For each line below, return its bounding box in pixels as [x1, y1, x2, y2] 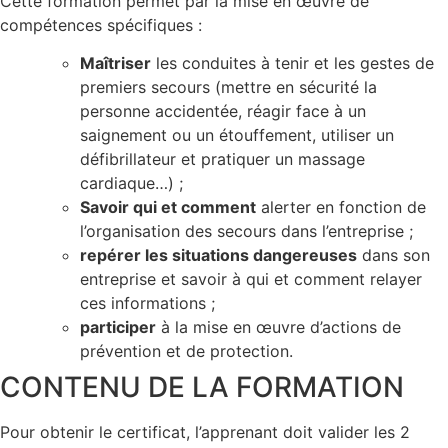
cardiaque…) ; [80, 172, 183, 193]
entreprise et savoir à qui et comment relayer [80, 268, 422, 289]
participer [80, 316, 156, 337]
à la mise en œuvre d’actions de [156, 316, 401, 337]
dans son [357, 244, 430, 265]
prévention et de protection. [80, 340, 293, 361]
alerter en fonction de [256, 196, 426, 217]
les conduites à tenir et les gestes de [151, 52, 434, 73]
